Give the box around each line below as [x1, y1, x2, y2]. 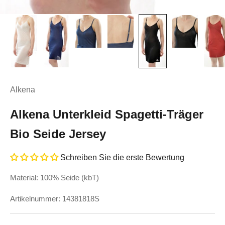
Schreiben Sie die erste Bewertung [60, 153, 184, 162]
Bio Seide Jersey [10, 127, 106, 141]
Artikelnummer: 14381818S [10, 194, 99, 203]
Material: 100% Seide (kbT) [10, 173, 99, 182]
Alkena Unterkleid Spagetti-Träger [10, 107, 203, 121]
